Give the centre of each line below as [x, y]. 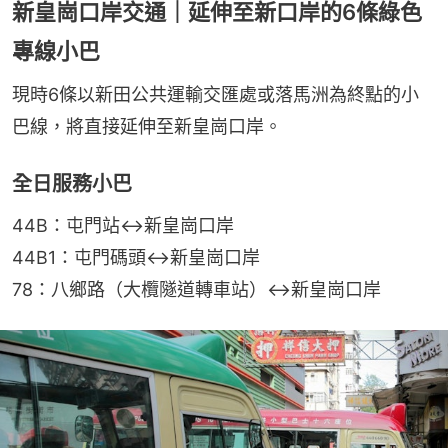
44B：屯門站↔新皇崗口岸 [123, 225]
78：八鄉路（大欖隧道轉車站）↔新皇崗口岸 [196, 289]
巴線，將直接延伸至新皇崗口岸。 [147, 126]
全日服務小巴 [72, 183]
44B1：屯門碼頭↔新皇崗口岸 [136, 257]
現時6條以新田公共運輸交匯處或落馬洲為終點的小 [215, 94]
